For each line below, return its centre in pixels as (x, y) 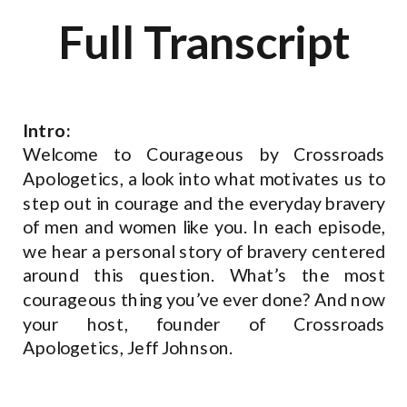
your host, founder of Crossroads (204, 324)
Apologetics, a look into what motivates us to (204, 179)
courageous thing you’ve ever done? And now (204, 299)
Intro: (47, 130)
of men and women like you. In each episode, (204, 227)
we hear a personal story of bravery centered (204, 251)
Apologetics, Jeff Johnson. (130, 347)
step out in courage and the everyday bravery (204, 203)
